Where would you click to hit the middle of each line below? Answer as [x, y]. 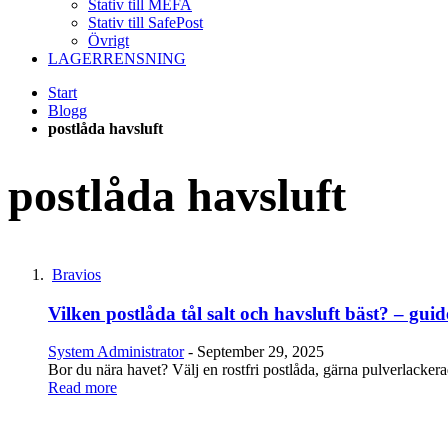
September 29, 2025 [260, 352]
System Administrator [116, 352]
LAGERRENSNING [117, 58]
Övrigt [108, 40]
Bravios [76, 274]
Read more [82, 388]
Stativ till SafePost [145, 22]
